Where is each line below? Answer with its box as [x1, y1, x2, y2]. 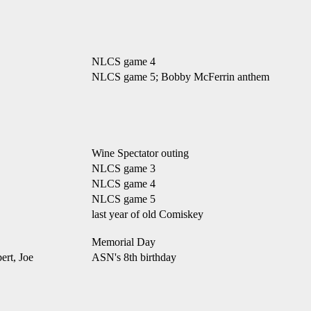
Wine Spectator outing [92, 147, 189, 159]
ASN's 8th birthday [92, 251, 176, 263]
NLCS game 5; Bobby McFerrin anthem [92, 71, 269, 83]
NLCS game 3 [92, 162, 155, 174]
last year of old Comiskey [92, 208, 203, 220]
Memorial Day [92, 236, 155, 248]
